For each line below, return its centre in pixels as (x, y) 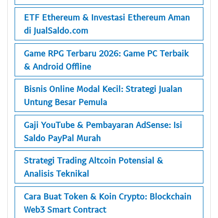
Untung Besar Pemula (65, 102)
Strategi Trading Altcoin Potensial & (93, 160)
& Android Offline (57, 66)
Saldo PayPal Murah (62, 137)
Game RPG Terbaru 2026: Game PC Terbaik (106, 53)
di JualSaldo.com (56, 30)
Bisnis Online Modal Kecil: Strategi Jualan (103, 89)
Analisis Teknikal (56, 173)
